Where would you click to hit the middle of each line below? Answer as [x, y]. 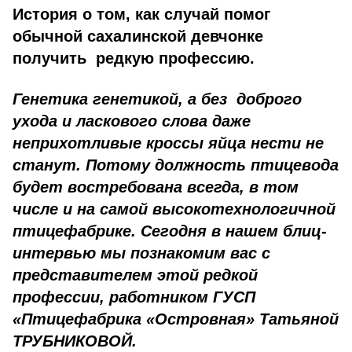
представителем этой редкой [135, 275]
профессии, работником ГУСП [134, 297]
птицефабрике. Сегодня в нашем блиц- [170, 231]
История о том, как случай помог [144, 14]
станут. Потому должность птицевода [176, 165]
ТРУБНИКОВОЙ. [75, 341]
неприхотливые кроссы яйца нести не [168, 143]
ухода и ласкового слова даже [132, 121]
